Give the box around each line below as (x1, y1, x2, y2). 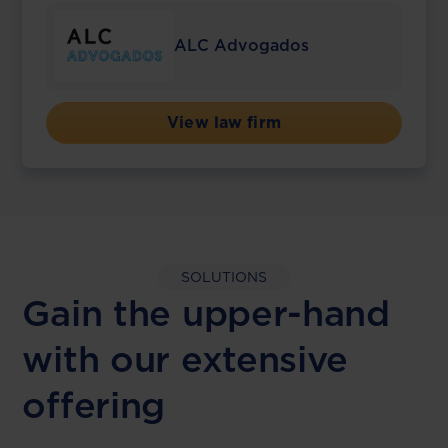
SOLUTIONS (180, 269, 268, 285)
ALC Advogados (174, 36, 310, 55)
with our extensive (22, 337, 349, 381)
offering (22, 383, 166, 427)
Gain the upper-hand (22, 291, 390, 335)
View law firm (167, 113, 281, 132)
